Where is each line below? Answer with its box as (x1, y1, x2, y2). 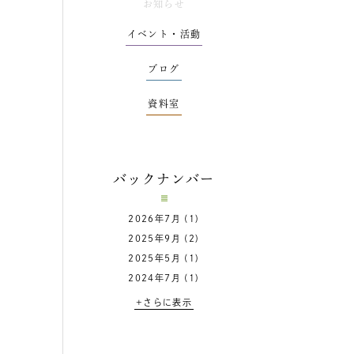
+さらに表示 (135, 298, 193, 307)
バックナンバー (113, 172, 215, 186)
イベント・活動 (126, 29, 201, 39)
